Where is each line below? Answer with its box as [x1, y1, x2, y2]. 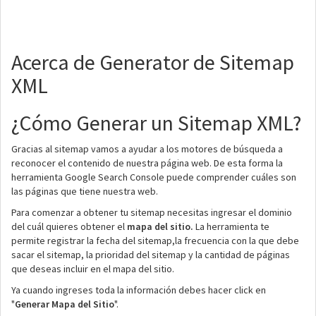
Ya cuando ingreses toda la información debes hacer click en [11, 284, 266, 296]
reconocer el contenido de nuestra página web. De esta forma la [11, 157, 283, 169]
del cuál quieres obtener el [11, 220, 127, 233]
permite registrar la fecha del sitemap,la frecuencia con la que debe [11, 234, 299, 247]
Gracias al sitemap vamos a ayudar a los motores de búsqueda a [11, 142, 283, 155]
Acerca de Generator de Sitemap [11, 49, 294, 75]
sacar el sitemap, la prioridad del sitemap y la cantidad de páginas [11, 248, 290, 261]
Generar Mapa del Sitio [15, 298, 114, 310]
